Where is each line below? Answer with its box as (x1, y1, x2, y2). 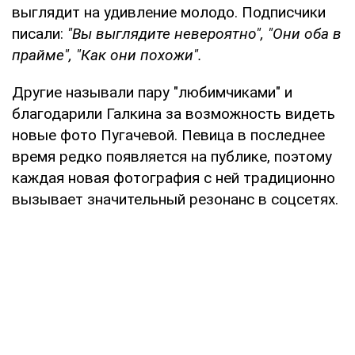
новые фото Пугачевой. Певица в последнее (12, 125, 325, 144)
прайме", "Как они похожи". (12, 45, 202, 64)
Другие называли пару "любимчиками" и (12, 82, 292, 101)
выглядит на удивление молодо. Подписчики (12, 2, 326, 21)
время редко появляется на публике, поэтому (12, 147, 332, 166)
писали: (12, 24, 67, 43)
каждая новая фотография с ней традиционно (12, 168, 335, 187)
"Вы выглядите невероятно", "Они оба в (67, 24, 342, 43)
